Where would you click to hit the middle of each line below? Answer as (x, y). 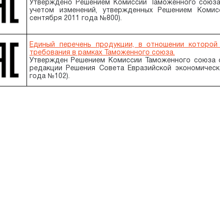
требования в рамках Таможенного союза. (102, 52)
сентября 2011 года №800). (76, 18)
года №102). (50, 76)
